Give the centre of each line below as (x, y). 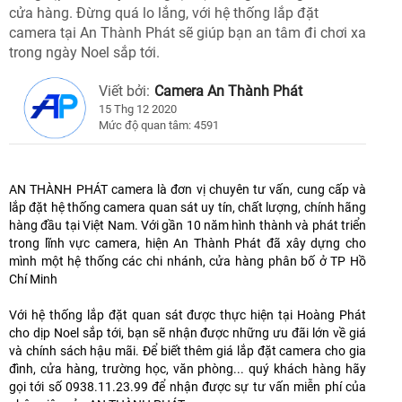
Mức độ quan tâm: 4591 (159, 126)
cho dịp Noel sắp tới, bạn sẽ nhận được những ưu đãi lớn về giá (188, 333)
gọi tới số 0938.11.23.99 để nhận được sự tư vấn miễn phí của (188, 387)
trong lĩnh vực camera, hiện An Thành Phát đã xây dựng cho (188, 244)
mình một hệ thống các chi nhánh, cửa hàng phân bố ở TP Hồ (188, 262)
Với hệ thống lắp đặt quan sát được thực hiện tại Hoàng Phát (188, 315)
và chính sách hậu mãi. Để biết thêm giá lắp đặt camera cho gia (188, 351)
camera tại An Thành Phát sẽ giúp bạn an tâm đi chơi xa (188, 33)
